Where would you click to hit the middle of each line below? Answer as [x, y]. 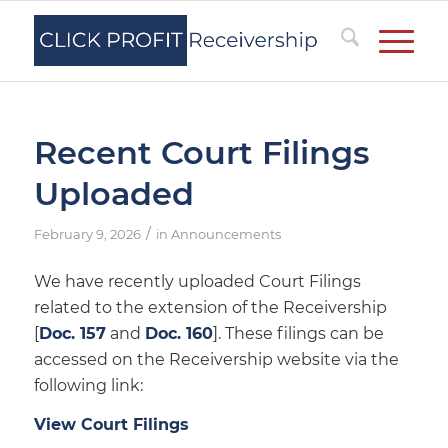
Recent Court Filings [201, 152]
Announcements [225, 234]
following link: [88, 385]
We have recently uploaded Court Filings [197, 281]
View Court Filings [111, 425]
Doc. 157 [72, 333]
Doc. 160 [178, 333]
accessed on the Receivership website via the [216, 359]
